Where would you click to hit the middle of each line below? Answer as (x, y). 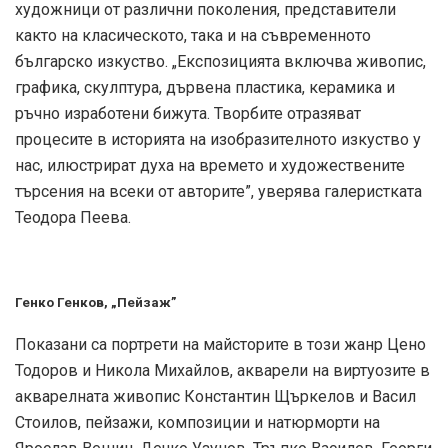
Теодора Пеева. (73, 217)
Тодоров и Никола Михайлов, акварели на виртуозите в (222, 370)
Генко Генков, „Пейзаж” (96, 302)
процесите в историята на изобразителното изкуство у (218, 139)
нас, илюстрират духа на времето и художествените (210, 165)
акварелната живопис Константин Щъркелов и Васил (215, 396)
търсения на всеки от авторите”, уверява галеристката (218, 191)
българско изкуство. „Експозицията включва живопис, (220, 61)
